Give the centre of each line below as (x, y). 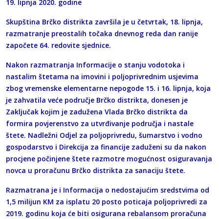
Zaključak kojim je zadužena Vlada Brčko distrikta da (97, 111)
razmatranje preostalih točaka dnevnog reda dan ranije (102, 33)
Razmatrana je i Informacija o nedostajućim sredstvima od (108, 190)
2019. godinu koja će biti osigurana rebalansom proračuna (106, 213)
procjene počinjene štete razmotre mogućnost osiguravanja (109, 158)
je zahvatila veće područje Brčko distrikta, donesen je (97, 100)
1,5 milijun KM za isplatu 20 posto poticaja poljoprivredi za (107, 201)
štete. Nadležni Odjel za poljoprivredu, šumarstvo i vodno (104, 135)
